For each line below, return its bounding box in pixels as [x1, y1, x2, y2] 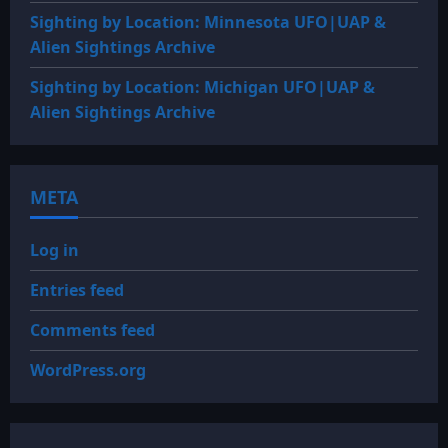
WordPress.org [30, 359, 146, 381]
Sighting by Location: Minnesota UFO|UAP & [30, 11, 386, 33]
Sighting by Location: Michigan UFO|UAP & [30, 76, 375, 98]
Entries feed [30, 279, 124, 301]
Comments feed [30, 319, 155, 341]
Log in [30, 239, 79, 261]
